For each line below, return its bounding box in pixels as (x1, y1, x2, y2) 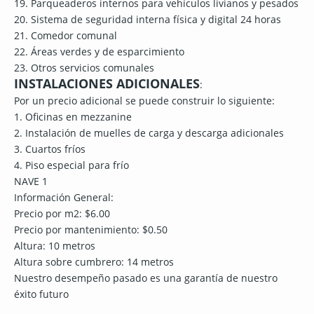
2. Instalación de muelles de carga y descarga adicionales (14, 126, 284, 140)
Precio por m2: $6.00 (14, 207, 110, 221)
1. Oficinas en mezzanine (14, 110, 132, 124)
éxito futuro (14, 287, 69, 301)
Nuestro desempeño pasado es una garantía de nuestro (14, 271, 278, 285)
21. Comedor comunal (14, 29, 117, 43)
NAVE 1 (14, 175, 48, 189)
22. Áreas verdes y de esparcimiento (14, 45, 184, 59)
